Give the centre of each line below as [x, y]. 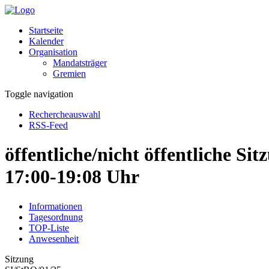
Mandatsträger [80, 63]
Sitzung [19, 259]
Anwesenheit [54, 238]
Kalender [46, 41]
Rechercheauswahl [65, 114]
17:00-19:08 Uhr [72, 177]
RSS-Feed [48, 125]
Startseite [46, 30]
